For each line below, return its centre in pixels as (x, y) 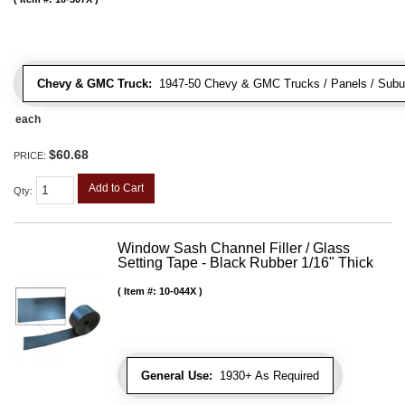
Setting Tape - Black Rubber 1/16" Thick (245, 262)
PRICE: (31, 155)
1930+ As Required (266, 375)
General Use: (177, 375)
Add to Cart (116, 188)
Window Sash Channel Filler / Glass (234, 248)
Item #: (141, 291)
